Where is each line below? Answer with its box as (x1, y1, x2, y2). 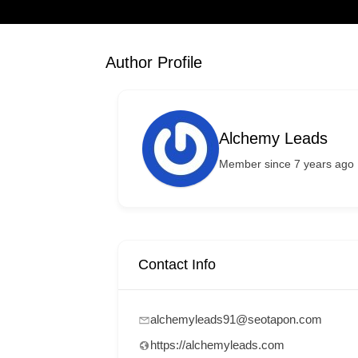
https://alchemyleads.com (150, 338, 284, 352)
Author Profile (105, 54, 202, 71)
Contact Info (138, 257, 216, 272)
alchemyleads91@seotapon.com (150, 312, 322, 326)
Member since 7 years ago (219, 157, 354, 170)
